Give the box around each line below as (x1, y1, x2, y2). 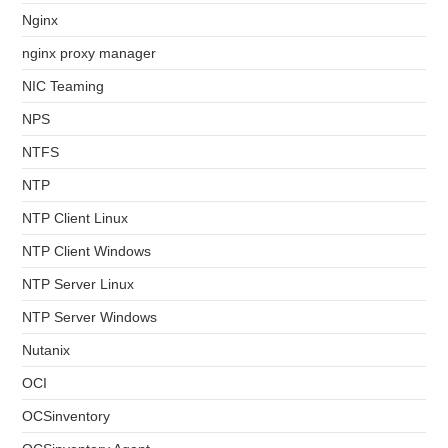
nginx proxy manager (22, 45, 157, 62)
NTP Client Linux (22, 210, 129, 227)
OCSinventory (22, 408, 111, 425)
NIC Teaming (22, 78, 105, 95)
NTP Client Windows (22, 243, 152, 260)
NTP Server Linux (22, 276, 135, 293)
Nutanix (22, 342, 71, 359)
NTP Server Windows (22, 309, 158, 326)
